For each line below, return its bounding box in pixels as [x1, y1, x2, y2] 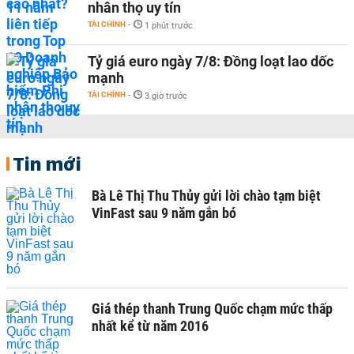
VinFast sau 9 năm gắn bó [92, 205, 236, 221]
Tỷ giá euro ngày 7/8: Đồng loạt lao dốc [88, 53, 333, 70]
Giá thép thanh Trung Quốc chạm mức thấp [92, 300, 333, 317]
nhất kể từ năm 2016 [92, 318, 209, 334]
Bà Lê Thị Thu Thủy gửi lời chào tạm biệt [92, 187, 321, 204]
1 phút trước [145, 21, 193, 31]
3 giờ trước [145, 91, 187, 101]
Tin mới [13, 152, 81, 175]
